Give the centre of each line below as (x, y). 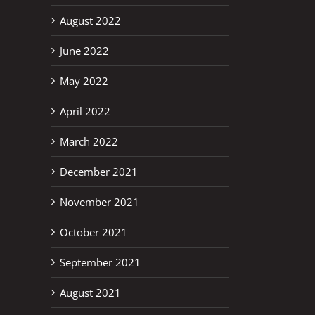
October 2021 (94, 232)
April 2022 (85, 111)
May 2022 (84, 81)
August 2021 (90, 292)
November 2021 (99, 201)
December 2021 (99, 171)
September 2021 (100, 262)
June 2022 (84, 50)
